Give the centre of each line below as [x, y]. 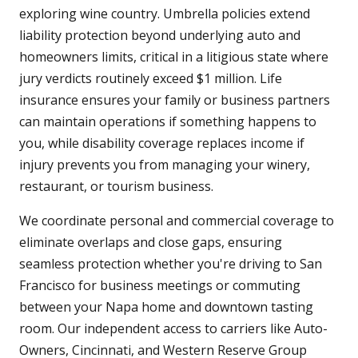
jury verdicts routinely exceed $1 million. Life [151, 79]
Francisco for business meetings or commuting [160, 286]
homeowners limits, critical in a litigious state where [174, 57]
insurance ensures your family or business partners [175, 100]
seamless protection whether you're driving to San [171, 264]
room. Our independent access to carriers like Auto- [173, 329]
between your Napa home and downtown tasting [166, 307]
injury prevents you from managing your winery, [165, 165]
